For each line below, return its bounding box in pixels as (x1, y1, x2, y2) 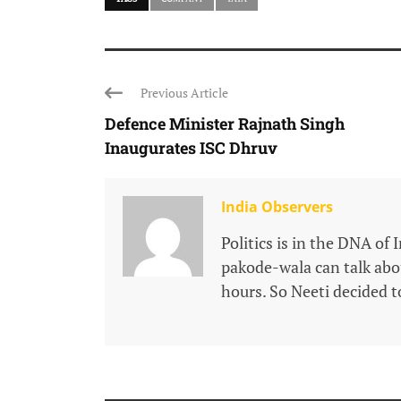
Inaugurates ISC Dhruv (105, 137, 277, 159)
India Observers (221, 197, 333, 218)
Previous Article (141, 84, 228, 102)
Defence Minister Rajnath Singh (105, 113, 345, 135)
